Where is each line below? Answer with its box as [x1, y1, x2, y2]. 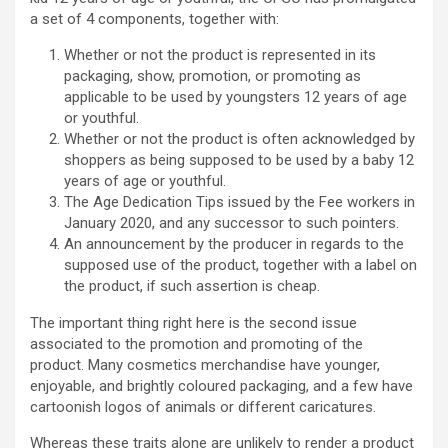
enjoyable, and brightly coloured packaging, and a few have [30, 377, 413, 395]
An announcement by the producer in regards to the [64, 235, 404, 253]
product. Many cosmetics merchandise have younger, [30, 356, 380, 374]
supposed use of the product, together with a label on [64, 256, 417, 274]
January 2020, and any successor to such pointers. [64, 214, 399, 232]
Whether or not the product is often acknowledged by [64, 130, 415, 148]
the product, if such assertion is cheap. [64, 277, 320, 295]
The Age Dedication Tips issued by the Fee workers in [64, 193, 415, 211]
